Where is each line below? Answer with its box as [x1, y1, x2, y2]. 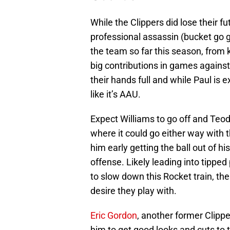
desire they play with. [90, 185, 177, 197]
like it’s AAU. [90, 89, 141, 100]
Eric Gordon [90, 210, 137, 221]
